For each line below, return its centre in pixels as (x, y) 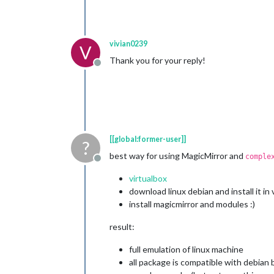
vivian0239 (128, 44)
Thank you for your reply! (157, 60)
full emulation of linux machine (186, 249)
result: (122, 227)
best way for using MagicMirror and (177, 156)
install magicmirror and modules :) (192, 204)
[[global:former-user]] (148, 139)
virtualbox (148, 178)
